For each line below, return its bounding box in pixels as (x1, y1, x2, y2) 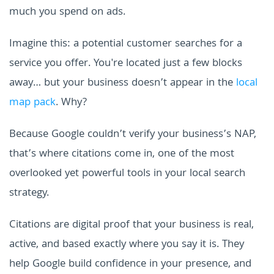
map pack (9, 94, 56, 113)
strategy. (9, 185, 49, 203)
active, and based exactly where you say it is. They (9, 236, 244, 254)
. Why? (56, 94, 87, 113)
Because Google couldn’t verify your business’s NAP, (9, 126, 256, 144)
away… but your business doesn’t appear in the (9, 75, 236, 93)
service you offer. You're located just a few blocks (9, 55, 242, 73)
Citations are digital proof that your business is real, (9, 217, 254, 235)
